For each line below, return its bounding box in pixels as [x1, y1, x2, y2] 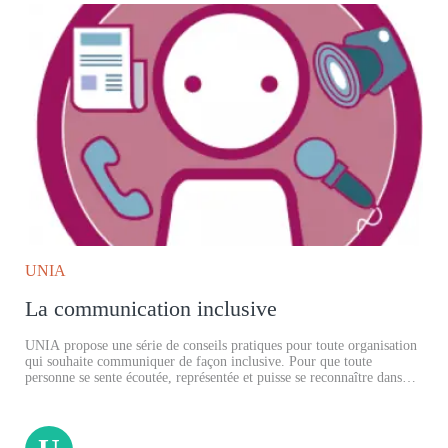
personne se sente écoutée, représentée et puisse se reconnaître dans [25, 370, 402, 386]
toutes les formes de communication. [25, 386, 232, 402]
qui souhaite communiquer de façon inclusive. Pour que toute [25, 354, 372, 370]
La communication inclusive [25, 296, 277, 322]
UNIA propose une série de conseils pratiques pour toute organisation [25, 338, 417, 354]
